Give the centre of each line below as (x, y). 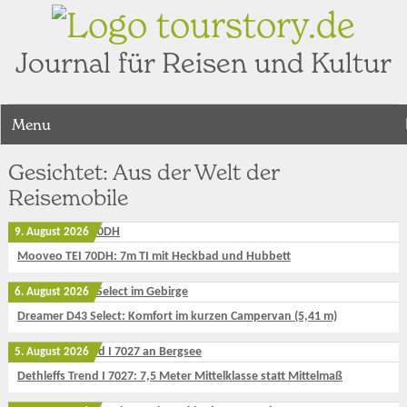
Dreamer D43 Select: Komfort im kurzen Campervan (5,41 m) (177, 317)
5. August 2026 (51, 353)
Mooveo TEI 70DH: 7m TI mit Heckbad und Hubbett (154, 257)
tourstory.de (251, 25)
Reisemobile (68, 198)
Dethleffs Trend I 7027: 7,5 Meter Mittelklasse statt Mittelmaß (179, 377)
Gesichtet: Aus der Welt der (143, 173)
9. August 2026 (51, 233)
